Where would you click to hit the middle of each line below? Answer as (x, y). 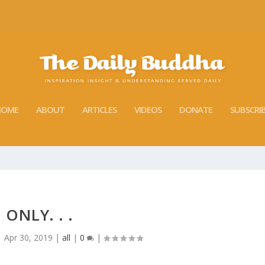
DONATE (196, 109)
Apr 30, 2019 (29, 237)
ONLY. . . (40, 214)
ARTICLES (99, 109)
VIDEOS (148, 109)
